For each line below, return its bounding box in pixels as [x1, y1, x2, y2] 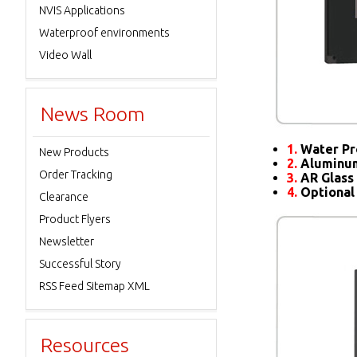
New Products [39, 146, 109, 159]
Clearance [39, 190, 88, 203]
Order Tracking [39, 168, 112, 181]
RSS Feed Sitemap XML [39, 280, 150, 292]
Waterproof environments [39, 26, 170, 39]
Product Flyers [39, 213, 111, 226]
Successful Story [39, 257, 121, 270]
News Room [41, 103, 145, 125]
